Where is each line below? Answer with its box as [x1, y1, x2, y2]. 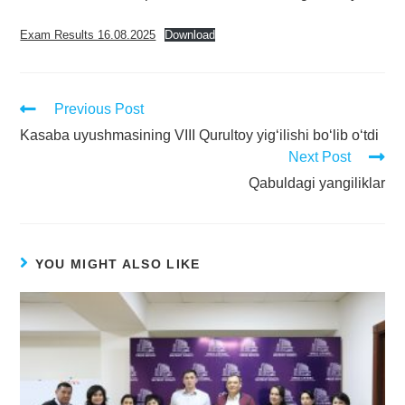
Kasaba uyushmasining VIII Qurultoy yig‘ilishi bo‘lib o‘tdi [20, 127, 380, 144]
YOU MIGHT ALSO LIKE [34, 257, 201, 272]
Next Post [287, 149, 351, 165]
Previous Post [54, 101, 145, 118]
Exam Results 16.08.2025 [20, 28, 156, 42]
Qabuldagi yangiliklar [248, 175, 385, 192]
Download [165, 28, 215, 42]
